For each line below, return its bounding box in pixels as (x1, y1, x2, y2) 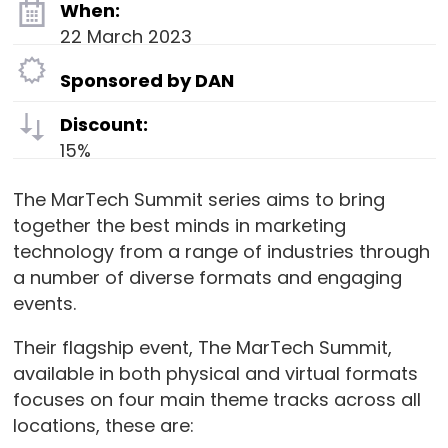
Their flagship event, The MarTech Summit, (12, 335, 392, 361)
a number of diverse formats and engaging (12, 265, 402, 291)
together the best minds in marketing (12, 213, 346, 239)
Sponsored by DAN (59, 68, 234, 94)
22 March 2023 (59, 24, 192, 50)
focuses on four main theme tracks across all (12, 387, 421, 413)
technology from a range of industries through (12, 239, 430, 265)
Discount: (59, 112, 148, 138)
